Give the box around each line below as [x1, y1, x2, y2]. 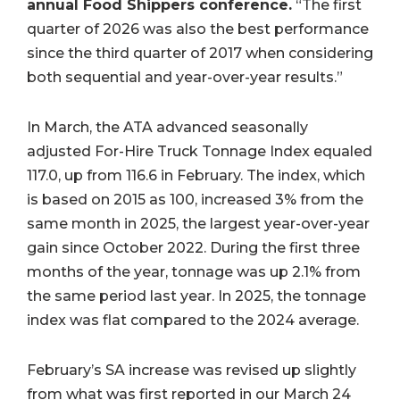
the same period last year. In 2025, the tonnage [27, 287, 366, 304]
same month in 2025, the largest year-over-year [27, 214, 370, 232]
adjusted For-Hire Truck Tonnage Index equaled [27, 142, 372, 160]
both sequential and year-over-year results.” [27, 69, 343, 87]
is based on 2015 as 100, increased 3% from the [27, 190, 363, 208]
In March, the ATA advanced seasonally [27, 118, 308, 136]
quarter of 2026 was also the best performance [27, 21, 369, 38]
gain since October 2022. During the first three [27, 238, 360, 256]
